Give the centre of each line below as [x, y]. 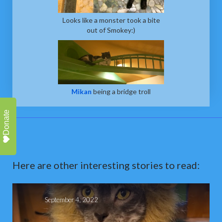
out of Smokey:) [111, 30]
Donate [6, 122]
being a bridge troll [121, 91]
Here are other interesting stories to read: [106, 165]
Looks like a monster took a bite [111, 20]
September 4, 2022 [71, 199]
